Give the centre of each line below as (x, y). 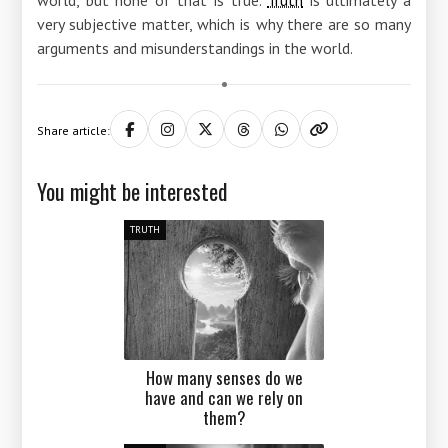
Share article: (74, 131)
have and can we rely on (224, 397)
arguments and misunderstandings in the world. (195, 47)
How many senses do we (224, 377)
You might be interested (132, 190)
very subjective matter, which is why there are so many (224, 23)
